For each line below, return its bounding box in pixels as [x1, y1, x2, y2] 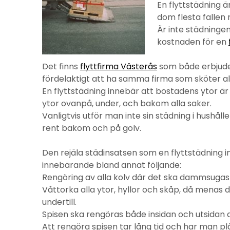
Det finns [42, 61, 80, 72]
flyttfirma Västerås [80, 61, 157, 72]
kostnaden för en [157, 36, 228, 48]
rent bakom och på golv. [42, 122, 141, 134]
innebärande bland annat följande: [42, 159, 181, 171]
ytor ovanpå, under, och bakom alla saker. [42, 98, 212, 109]
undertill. [42, 196, 76, 208]
